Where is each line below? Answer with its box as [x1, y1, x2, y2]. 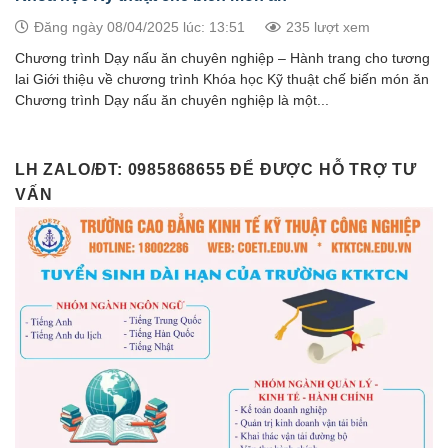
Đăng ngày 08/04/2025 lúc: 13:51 [34, 19, 245, 36]
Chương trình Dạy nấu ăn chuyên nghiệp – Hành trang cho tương [15, 51, 430, 67]
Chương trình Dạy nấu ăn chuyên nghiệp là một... [15, 93, 329, 109]
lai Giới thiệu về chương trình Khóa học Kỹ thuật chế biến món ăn [15, 72, 429, 88]
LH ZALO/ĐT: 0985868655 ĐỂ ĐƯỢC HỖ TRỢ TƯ [15, 161, 417, 179]
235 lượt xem [286, 19, 370, 36]
